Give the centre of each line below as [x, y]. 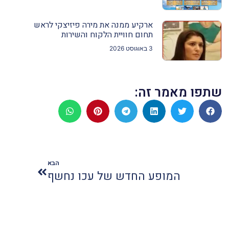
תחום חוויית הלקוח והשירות [107, 35]
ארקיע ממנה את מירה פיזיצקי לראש [93, 25]
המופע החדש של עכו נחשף [114, 177]
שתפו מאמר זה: [178, 93]
